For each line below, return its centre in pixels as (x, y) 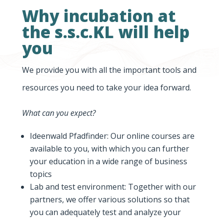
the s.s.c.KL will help (106, 32)
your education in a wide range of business (108, 162)
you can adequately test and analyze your (105, 212)
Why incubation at (99, 16)
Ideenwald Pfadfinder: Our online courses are (112, 136)
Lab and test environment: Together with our (113, 187)
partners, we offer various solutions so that (109, 200)
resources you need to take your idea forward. (106, 88)
